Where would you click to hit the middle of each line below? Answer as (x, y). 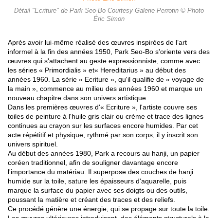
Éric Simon (109, 19)
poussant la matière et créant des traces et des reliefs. (91, 200)
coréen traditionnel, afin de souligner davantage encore (93, 163)
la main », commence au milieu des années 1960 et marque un (105, 89)
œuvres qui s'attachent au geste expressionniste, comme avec (104, 61)
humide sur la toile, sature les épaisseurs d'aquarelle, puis (97, 181)
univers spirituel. (33, 144)
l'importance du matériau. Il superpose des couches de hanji (100, 172)
